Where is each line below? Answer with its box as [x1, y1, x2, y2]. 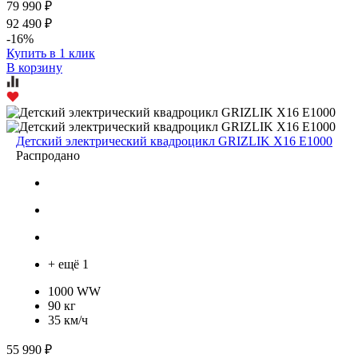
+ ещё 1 [48, 257, 89, 271]
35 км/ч [48, 312, 88, 327]
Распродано [16, 148, 80, 162]
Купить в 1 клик [6, 46, 95, 60]
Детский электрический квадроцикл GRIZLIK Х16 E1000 [16, 133, 332, 148]
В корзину [6, 60, 62, 74]
